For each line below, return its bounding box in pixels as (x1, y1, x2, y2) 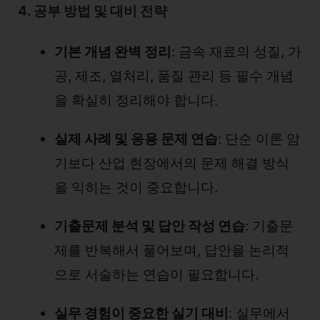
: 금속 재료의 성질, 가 (171, 44, 301, 60)
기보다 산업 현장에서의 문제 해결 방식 (54, 155, 289, 171)
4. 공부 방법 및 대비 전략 (18, 3, 167, 19)
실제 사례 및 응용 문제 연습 (54, 131, 218, 147)
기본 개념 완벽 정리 (54, 44, 171, 60)
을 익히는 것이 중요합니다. (54, 179, 218, 196)
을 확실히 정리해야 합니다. (54, 92, 218, 109)
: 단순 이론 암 (218, 131, 300, 147)
